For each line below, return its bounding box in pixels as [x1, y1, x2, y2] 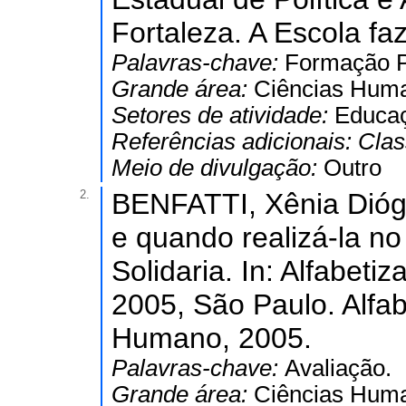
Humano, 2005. [111, 322, 312, 354]
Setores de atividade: [111, 102, 334, 128]
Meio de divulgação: [111, 155, 324, 180]
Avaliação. [285, 355, 391, 381]
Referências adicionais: [111, 129, 358, 154]
